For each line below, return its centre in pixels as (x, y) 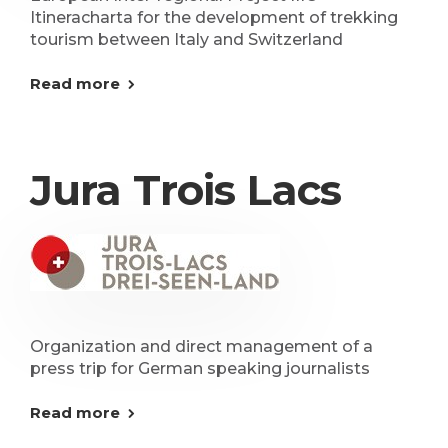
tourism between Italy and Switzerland (186, 39)
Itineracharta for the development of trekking (214, 17)
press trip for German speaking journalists (200, 368)
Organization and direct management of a (201, 346)
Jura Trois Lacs (186, 190)
